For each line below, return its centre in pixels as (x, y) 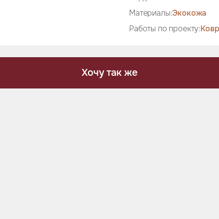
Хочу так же (109, 73)
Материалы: (151, 13)
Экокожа (189, 13)
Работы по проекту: (165, 29)
